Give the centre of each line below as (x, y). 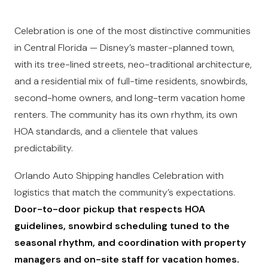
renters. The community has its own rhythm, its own (126, 115)
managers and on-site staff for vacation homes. (127, 259)
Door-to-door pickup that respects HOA (110, 209)
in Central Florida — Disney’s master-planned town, (124, 48)
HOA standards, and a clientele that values (106, 131)
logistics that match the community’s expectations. (125, 192)
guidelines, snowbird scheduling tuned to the (122, 226)
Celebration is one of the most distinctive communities (133, 31)
